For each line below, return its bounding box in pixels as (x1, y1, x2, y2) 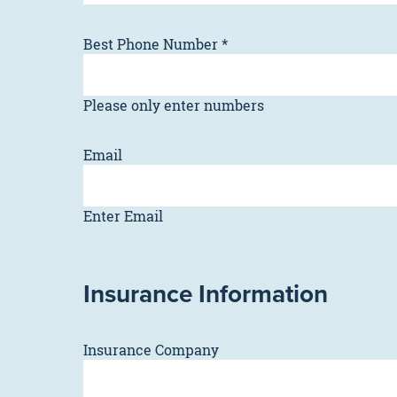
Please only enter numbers (83, 96, 264, 115)
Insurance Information (83, 276, 328, 311)
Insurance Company (83, 340, 219, 360)
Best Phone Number (83, 35, 218, 54)
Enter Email (83, 206, 163, 226)
